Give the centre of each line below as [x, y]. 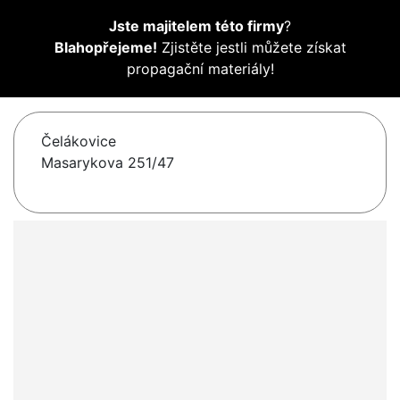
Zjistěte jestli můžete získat [251, 48]
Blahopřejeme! [105, 48]
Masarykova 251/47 [108, 163]
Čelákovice [79, 142]
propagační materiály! [200, 69]
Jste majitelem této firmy [196, 26]
